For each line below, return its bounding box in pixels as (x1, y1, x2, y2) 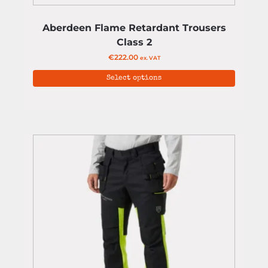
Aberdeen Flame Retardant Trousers (42, 22, 226, 33)
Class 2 (116, 36, 152, 48)
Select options (106, 75, 162, 82)
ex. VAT (139, 54, 160, 61)
